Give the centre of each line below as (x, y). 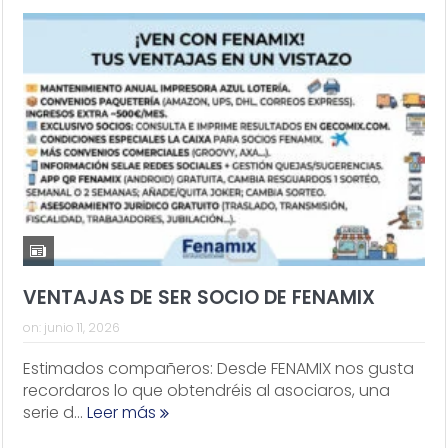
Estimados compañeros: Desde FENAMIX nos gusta (218, 369)
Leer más (123, 413)
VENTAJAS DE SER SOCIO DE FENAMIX (198, 298)
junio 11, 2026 (81, 328)
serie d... (54, 413)
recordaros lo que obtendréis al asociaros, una (206, 391)
